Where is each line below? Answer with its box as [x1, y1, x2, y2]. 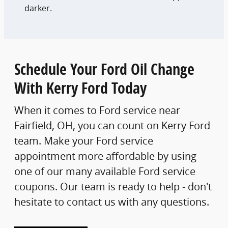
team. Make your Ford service [14, 133, 153, 148]
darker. [24, 3, 52, 14]
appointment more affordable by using [14, 149, 196, 163]
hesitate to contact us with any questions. [14, 194, 209, 209]
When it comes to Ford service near [14, 103, 180, 117]
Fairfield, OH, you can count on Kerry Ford [14, 118, 210, 132]
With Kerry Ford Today [14, 77, 147, 99]
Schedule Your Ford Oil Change [14, 59, 194, 80]
